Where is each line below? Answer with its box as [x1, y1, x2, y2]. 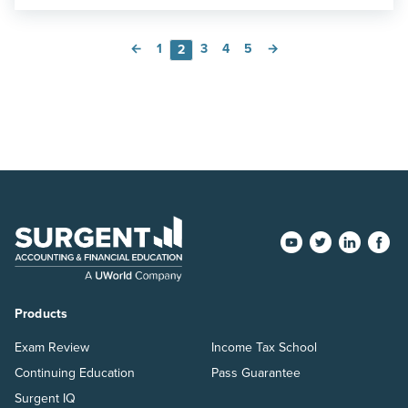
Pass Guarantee [211, 364, 301, 381]
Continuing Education [15, 364, 135, 381]
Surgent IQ [15, 390, 76, 406]
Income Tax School [211, 339, 317, 355]
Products [15, 305, 68, 321]
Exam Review [15, 339, 89, 355]
